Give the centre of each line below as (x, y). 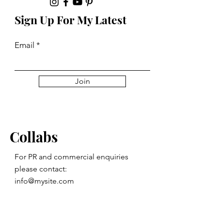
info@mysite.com (44, 181)
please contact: (42, 169)
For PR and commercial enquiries (71, 157)
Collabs (34, 137)
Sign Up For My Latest (70, 20)
